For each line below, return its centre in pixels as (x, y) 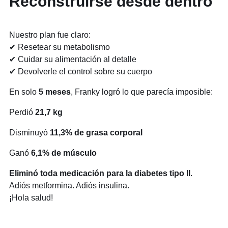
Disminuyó (30, 133)
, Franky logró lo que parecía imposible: (142, 92)
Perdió (22, 112)
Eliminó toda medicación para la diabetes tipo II (100, 174)
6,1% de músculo (64, 153)
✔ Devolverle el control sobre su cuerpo (81, 72)
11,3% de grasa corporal (96, 133)
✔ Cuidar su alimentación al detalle (73, 60)
